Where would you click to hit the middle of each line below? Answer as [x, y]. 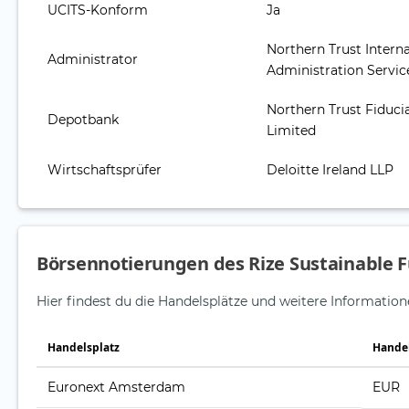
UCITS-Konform [98, 10]
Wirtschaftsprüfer [105, 170]
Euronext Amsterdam [116, 388]
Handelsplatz [84, 348]
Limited [291, 131]
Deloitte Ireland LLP [330, 170]
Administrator [93, 60]
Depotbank [83, 120]
